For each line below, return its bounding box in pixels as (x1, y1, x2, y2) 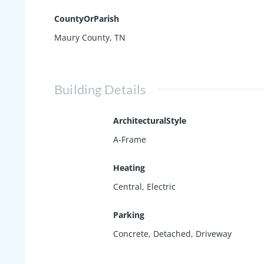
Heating (113, 161, 145, 173)
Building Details (54, 81, 147, 97)
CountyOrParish (54, 12, 119, 24)
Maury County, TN (54, 31, 126, 43)
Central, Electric (113, 180, 176, 192)
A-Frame (113, 133, 146, 145)
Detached (153, 227, 191, 239)
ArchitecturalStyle (113, 114, 186, 126)
